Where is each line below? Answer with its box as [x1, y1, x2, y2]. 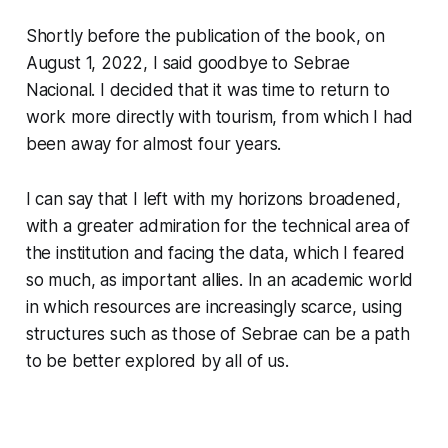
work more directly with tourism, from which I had [25, 107, 413, 128]
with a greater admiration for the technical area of [25, 216, 411, 237]
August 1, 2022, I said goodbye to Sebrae [25, 53, 350, 74]
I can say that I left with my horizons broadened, [25, 189, 401, 210]
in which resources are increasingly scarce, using [25, 297, 402, 318]
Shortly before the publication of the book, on [25, 26, 385, 47]
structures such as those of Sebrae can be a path [25, 324, 410, 345]
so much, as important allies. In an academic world [25, 270, 414, 291]
